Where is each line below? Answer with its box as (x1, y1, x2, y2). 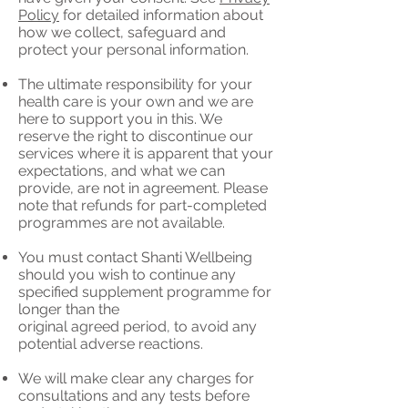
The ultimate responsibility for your (18, 76, 252, 93)
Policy (18, 6, 59, 24)
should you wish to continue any (18, 266, 236, 283)
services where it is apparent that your (18, 145, 273, 162)
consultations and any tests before (18, 387, 250, 404)
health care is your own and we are (18, 93, 253, 110)
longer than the (18, 301, 119, 318)
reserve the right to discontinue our (18, 127, 253, 145)
